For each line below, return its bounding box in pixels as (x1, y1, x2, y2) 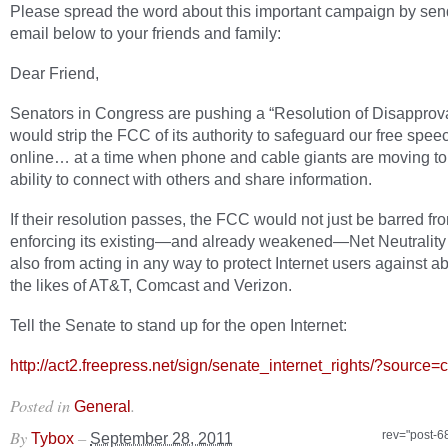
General (74, 397, 131, 415)
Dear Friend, (10, 64, 99, 82)
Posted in (10, 394, 74, 416)
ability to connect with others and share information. (10, 170, 372, 188)
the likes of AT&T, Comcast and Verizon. (10, 276, 292, 294)
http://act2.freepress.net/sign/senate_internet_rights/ (10, 356, 374, 374)
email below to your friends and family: (10, 24, 281, 42)
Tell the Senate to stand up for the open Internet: (10, 316, 347, 334)
